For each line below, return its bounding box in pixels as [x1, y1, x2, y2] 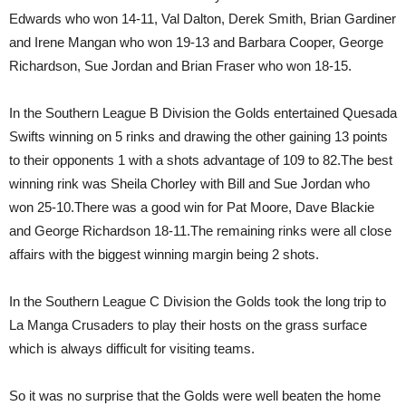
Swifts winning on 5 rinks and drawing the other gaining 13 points [9, 129, 388, 145]
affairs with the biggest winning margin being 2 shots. [9, 246, 319, 263]
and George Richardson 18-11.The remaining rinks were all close [9, 223, 391, 239]
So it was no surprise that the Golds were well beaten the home [9, 388, 381, 404]
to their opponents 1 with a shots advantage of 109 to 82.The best [9, 152, 392, 169]
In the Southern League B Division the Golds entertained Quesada [9, 105, 397, 121]
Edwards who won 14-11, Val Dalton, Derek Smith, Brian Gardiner [9, 11, 396, 27]
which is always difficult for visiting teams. [9, 341, 255, 357]
